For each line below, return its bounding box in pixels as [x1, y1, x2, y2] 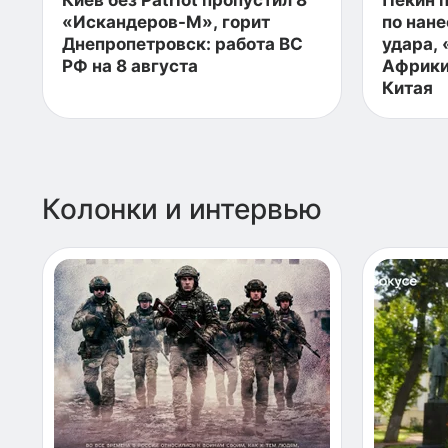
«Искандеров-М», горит [62, 12, 270, 32]
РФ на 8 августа [62, 56, 198, 76]
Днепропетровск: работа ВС [62, 34, 303, 54]
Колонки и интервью [42, 192, 322, 226]
